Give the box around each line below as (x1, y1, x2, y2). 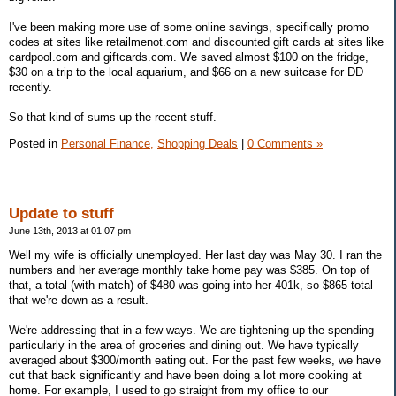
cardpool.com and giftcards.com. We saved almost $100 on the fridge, (9, 50, 369, 65)
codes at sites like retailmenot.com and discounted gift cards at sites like (9, 35, 384, 49)
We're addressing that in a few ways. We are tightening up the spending (9, 323, 374, 337)
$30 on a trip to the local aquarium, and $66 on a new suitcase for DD (9, 65, 363, 80)
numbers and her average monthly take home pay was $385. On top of (9, 263, 369, 277)
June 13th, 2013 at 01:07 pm (9, 225, 131, 236)
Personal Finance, (61, 137, 154, 151)
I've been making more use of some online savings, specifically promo (9, 20, 369, 34)
